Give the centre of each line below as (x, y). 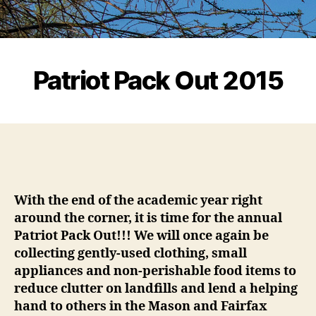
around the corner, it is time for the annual (148, 219)
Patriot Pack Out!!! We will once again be (141, 236)
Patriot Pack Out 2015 (158, 80)
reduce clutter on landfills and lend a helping (156, 289)
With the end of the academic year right (138, 201)
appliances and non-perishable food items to (155, 272)
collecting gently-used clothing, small (130, 254)
